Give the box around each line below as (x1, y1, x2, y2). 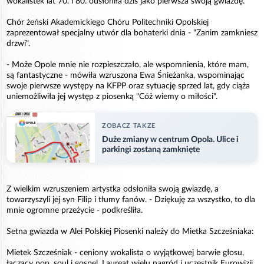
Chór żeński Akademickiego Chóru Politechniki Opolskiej (6, 18, 209, 27)
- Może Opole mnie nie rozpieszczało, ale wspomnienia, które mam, (6, 61, 249, 70)
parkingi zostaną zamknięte (102, 145, 200, 154)
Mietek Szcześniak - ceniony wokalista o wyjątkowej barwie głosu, (6, 248, 244, 257)
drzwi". (6, 39, 30, 48)
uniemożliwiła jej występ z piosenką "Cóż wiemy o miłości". (6, 93, 217, 101)
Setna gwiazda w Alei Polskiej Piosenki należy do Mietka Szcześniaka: (6, 227, 254, 236)
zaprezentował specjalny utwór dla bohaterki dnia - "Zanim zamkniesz (6, 29, 258, 38)
